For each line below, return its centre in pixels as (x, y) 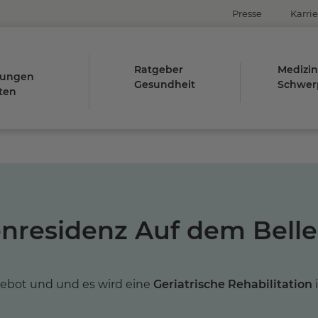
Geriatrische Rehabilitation (233, 284)
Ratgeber (159, 69)
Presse (247, 13)
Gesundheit (165, 84)
